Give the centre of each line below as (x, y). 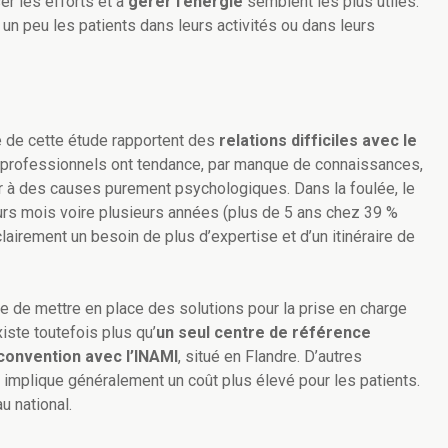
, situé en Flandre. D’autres (270, 357)
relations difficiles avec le (318, 141)
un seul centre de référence (263, 333)
